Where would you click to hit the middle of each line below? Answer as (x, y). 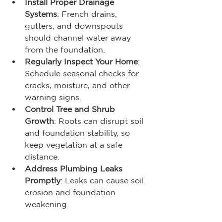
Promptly (43, 180)
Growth (39, 121)
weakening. (47, 204)
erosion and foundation (71, 192)
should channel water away (79, 37)
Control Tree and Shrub (71, 109)
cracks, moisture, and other (79, 85)
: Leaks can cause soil (103, 180)
